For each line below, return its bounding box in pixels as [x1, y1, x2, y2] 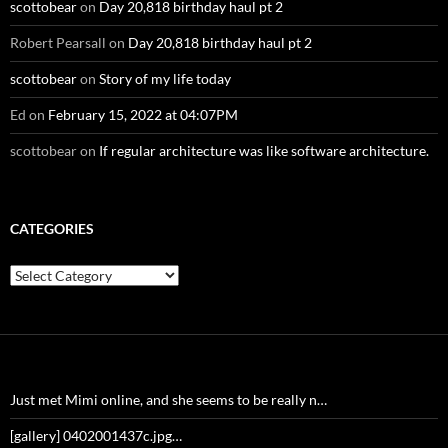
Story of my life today [99, 70, 231, 88]
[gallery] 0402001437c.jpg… [10, 427, 182, 445]
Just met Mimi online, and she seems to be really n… [10, 391, 327, 409]
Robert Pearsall [10, 34, 106, 52]
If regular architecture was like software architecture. [99, 142, 429, 160]
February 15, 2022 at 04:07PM [48, 106, 238, 124]
